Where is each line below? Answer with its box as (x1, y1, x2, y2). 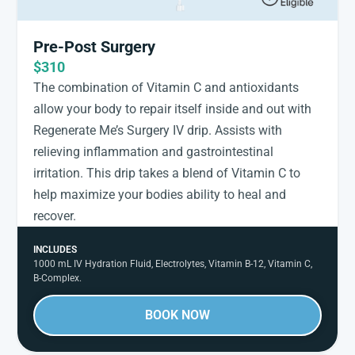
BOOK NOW (145, 307, 210, 323)
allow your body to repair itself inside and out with (33, 101, 311, 117)
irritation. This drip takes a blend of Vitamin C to (33, 166, 300, 181)
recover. (33, 208, 76, 224)
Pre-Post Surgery (33, 37, 155, 57)
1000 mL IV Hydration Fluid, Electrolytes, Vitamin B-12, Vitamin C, (33, 258, 312, 270)
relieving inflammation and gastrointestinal (33, 144, 273, 160)
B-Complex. (33, 273, 82, 284)
